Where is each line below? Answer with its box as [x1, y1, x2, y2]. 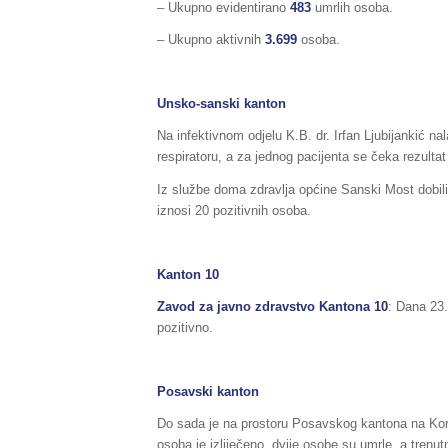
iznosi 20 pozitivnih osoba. [157, 202, 311, 218]
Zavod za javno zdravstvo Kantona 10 [157, 298, 388, 314]
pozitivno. [157, 319, 213, 335]
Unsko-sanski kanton [157, 96, 286, 112]
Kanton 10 [157, 266, 219, 282]
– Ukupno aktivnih [157, 32, 265, 48]
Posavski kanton [157, 383, 259, 399]
